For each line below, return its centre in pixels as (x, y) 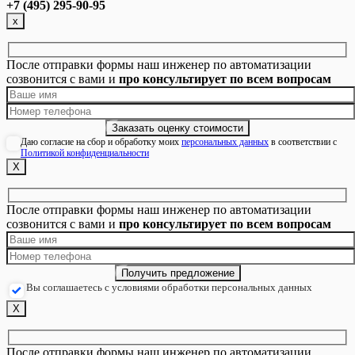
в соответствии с (303, 141)
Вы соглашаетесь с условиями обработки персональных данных (169, 288)
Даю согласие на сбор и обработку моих (101, 141)
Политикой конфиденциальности (85, 153)
